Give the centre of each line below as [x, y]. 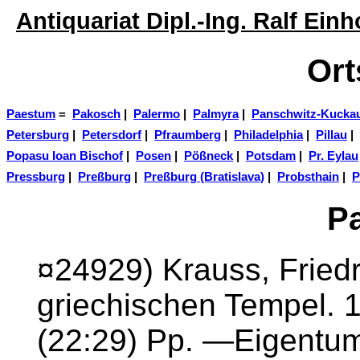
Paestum [31, 114]
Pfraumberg [188, 135]
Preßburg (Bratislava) [204, 176]
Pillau [331, 135]
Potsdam [271, 155]
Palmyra [216, 114]
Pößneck [209, 155]
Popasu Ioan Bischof [65, 155]
